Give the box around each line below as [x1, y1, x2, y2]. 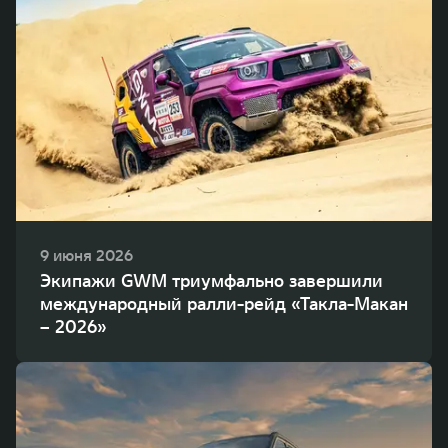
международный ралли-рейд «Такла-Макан [40, 292, 408, 316]
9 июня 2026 [40, 245, 133, 266]
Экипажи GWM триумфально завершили [40, 269, 383, 293]
